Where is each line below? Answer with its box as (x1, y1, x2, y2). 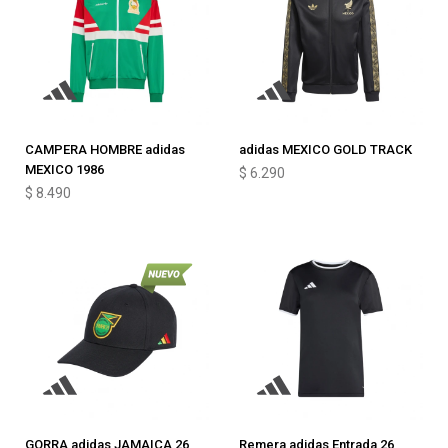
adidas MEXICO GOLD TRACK (239, 142, 412, 157)
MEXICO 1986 (25, 162, 104, 177)
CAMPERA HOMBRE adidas (25, 142, 185, 157)
